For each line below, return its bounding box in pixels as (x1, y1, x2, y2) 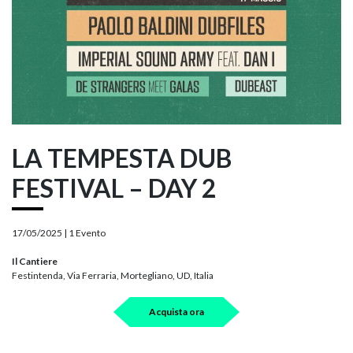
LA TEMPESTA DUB (12, 143, 232, 173)
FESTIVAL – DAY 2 (12, 173, 217, 203)
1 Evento (69, 227, 106, 239)
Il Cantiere (12, 255, 58, 267)
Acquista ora (149, 306, 204, 318)
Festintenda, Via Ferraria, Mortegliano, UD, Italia (12, 269, 214, 281)
